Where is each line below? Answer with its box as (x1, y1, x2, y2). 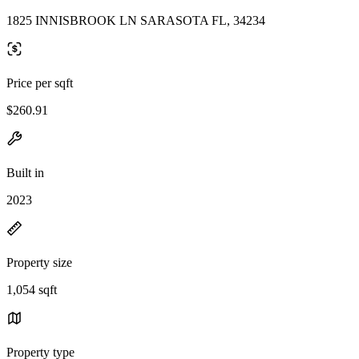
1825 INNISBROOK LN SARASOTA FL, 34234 (6, 13, 265, 27)
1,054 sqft (6, 282, 57, 296)
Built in (6, 165, 44, 179)
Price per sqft (6, 75, 73, 90)
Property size (6, 255, 72, 269)
